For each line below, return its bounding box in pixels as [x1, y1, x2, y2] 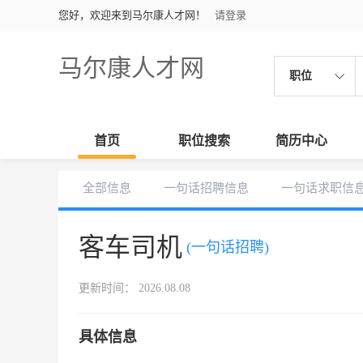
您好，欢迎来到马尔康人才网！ [58, 9, 206, 21]
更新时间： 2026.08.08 [79, 282, 190, 294]
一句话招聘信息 [164, 181, 249, 194]
